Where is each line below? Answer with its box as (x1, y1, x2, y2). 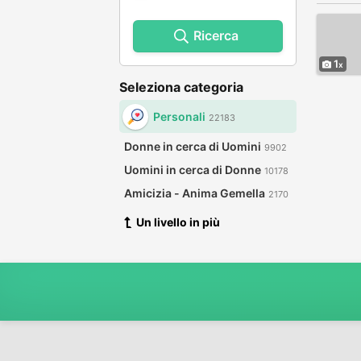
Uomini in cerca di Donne (124, 163, 261, 176)
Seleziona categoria (119, 79, 243, 95)
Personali (153, 110, 205, 123)
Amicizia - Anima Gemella (124, 186, 265, 200)
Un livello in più (136, 215, 220, 229)
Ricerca (193, 27, 239, 44)
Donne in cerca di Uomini (124, 139, 261, 153)
